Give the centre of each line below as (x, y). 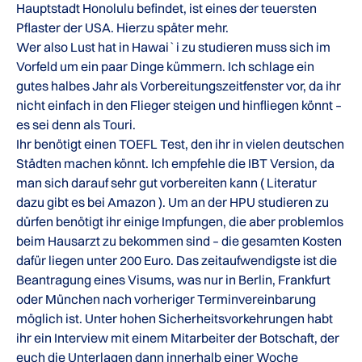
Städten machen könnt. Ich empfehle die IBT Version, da (175, 163)
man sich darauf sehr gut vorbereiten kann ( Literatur (166, 182)
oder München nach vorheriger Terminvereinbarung (166, 299)
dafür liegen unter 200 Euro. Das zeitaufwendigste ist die (177, 260)
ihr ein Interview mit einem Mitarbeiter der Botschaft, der (178, 337)
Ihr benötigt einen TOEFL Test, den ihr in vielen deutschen (180, 143)
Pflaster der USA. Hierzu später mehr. (122, 27)
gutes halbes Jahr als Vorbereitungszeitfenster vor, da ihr (179, 85)
